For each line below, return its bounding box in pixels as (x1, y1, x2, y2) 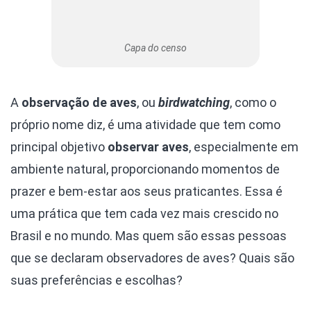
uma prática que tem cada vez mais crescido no (10, 206, 278, 221)
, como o (230, 95, 276, 110)
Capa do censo (124, 42, 187, 54)
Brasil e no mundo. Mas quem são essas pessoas (10, 228, 287, 244)
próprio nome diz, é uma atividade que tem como (10, 117, 280, 133)
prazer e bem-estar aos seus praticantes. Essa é (10, 184, 283, 199)
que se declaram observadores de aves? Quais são (10, 251, 294, 266)
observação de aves (22, 95, 137, 110)
